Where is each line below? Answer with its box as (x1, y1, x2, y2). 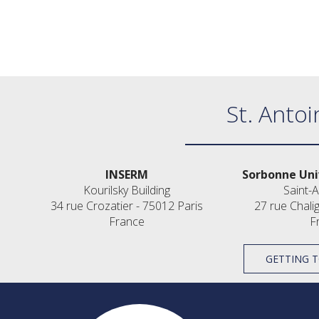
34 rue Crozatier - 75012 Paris (51, 198, 204, 214)
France (109, 214, 145, 229)
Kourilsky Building (83, 182, 171, 198)
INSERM (105, 167, 149, 182)
